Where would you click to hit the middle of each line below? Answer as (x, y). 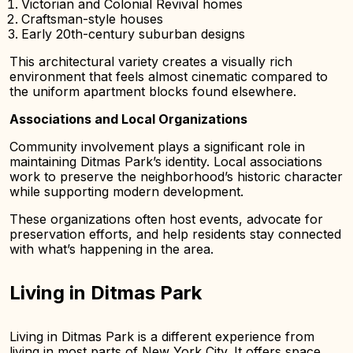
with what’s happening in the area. (111, 249)
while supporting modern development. (126, 191)
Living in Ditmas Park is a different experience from (162, 336)
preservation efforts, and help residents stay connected (175, 234)
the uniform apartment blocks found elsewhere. (153, 91)
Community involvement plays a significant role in (157, 147)
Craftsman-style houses (92, 19)
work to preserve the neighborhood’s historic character (176, 176)
